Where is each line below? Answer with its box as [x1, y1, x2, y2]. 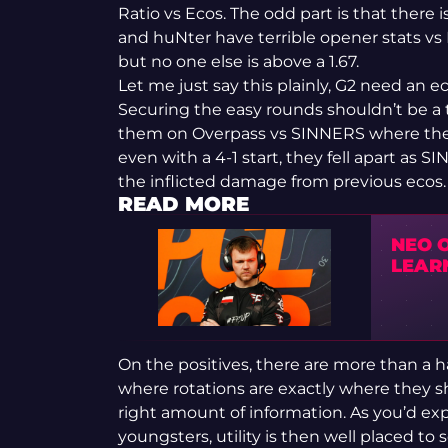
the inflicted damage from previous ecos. [117, 172, 446, 192]
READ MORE [117, 192, 249, 217]
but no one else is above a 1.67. [117, 52, 359, 72]
